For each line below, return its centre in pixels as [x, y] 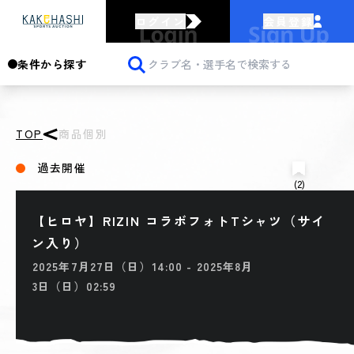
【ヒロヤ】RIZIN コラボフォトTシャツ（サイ [179, 221]
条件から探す [52, 64]
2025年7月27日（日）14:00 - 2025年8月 [143, 267]
